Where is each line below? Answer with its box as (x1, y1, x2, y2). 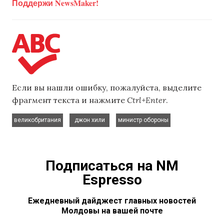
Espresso (82, 171, 142, 188)
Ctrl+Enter (127, 94, 166, 105)
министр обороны (118, 116, 168, 123)
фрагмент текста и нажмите (12, 94, 127, 105)
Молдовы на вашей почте (61, 205, 163, 215)
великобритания (14, 116, 61, 123)
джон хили (74, 116, 105, 123)
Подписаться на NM (45, 157, 178, 174)
